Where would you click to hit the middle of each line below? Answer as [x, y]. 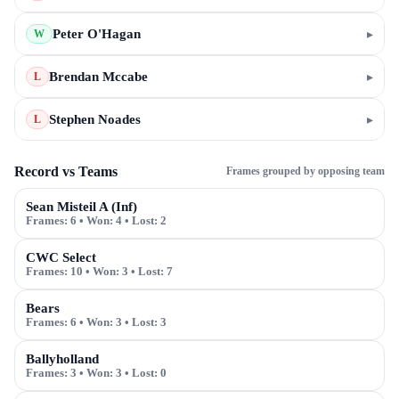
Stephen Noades [95, 119]
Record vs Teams [66, 171]
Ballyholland [62, 359]
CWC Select [61, 257]
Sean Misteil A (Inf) [81, 207]
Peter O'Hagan [97, 34]
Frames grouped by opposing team [305, 171]
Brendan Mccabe [98, 77]
